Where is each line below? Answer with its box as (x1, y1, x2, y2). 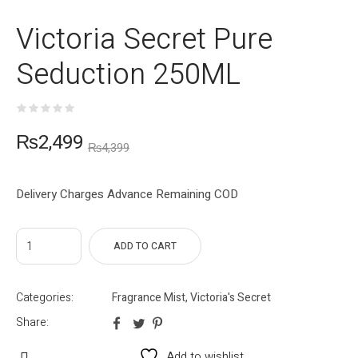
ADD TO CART (113, 239, 177, 253)
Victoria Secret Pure (16, 18, 272, 61)
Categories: (16, 289, 74, 306)
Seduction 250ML (16, 54, 241, 96)
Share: (16, 314, 49, 332)
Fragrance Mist (112, 289, 185, 306)
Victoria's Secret (190, 289, 271, 306)
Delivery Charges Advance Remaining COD (16, 185, 238, 203)
